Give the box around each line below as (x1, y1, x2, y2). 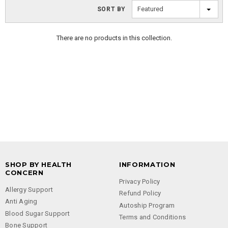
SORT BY (97, 5, 126, 13)
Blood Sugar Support (5, 209, 70, 217)
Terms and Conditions (119, 213, 186, 221)
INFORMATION (119, 160, 176, 168)
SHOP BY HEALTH (5, 160, 72, 168)
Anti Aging (5, 197, 38, 206)
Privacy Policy (119, 178, 160, 185)
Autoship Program (119, 201, 175, 209)
